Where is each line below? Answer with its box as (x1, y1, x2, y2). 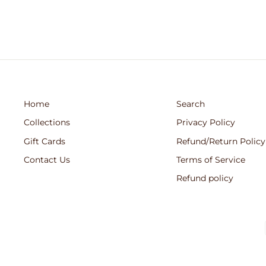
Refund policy (176, 173, 234, 183)
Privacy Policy (176, 118, 236, 128)
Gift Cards (24, 136, 65, 146)
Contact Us (24, 154, 70, 164)
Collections (24, 118, 70, 128)
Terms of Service (176, 154, 246, 164)
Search (176, 99, 205, 109)
